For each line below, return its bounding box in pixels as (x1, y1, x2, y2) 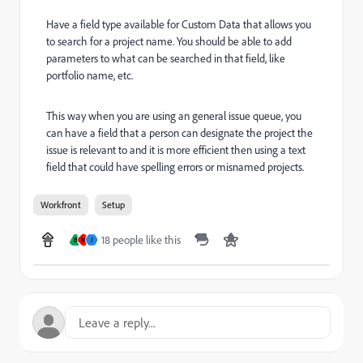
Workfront (41, 199, 81, 211)
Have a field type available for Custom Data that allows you (46, 17, 311, 31)
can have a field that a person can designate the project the (46, 126, 313, 139)
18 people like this (101, 233, 181, 246)
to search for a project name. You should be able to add (46, 34, 292, 48)
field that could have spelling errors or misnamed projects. (46, 160, 304, 173)
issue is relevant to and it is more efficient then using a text (46, 143, 305, 156)
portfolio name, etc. (46, 68, 133, 82)
